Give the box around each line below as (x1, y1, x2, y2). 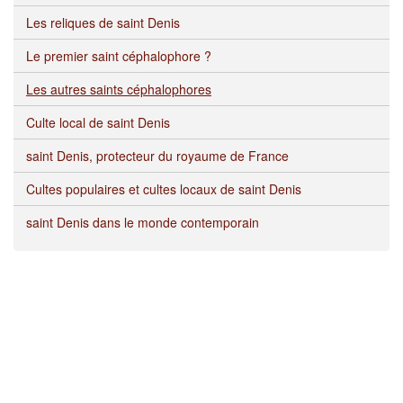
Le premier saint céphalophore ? (26, 47, 211, 66)
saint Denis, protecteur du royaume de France (26, 147, 289, 166)
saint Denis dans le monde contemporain (26, 213, 259, 232)
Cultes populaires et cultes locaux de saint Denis (26, 180, 301, 199)
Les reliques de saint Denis (26, 13, 180, 32)
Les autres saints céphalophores (26, 80, 211, 99)
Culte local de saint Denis (26, 113, 170, 132)
